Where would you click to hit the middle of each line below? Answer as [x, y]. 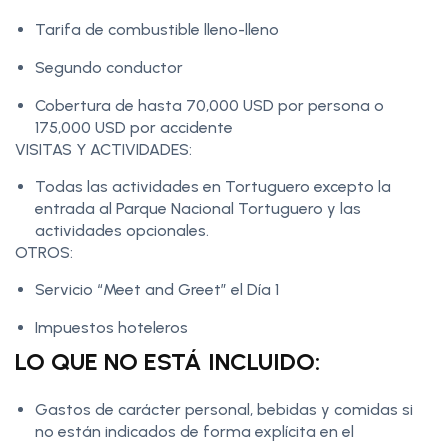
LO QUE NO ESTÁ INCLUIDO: [167, 362]
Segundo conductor [109, 68]
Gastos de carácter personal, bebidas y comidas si [224, 410]
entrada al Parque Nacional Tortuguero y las [198, 209]
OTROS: [46, 253]
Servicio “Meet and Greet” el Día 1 [157, 290]
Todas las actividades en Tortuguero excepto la [213, 187]
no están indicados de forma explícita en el [194, 432]
